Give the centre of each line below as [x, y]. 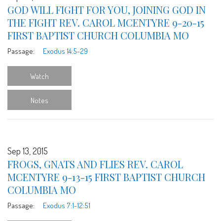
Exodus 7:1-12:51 [66, 205]
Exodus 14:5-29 [65, 51]
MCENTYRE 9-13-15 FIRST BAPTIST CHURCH [106, 177]
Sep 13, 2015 [28, 151]
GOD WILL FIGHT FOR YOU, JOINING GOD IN [107, 9]
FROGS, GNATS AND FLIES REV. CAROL [95, 164]
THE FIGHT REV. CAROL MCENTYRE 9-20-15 [106, 22]
